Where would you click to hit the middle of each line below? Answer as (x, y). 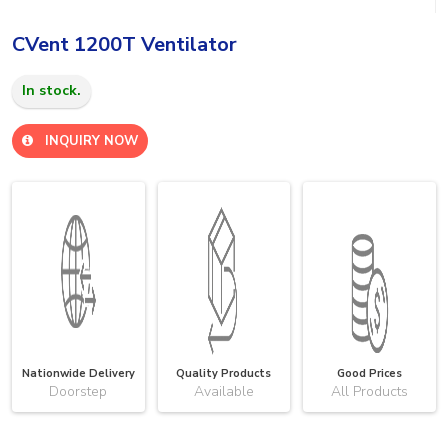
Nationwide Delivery (78, 373)
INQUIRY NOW (85, 140)
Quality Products (224, 373)
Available (223, 391)
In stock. (51, 90)
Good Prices (370, 373)
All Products (370, 391)
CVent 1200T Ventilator (124, 44)
